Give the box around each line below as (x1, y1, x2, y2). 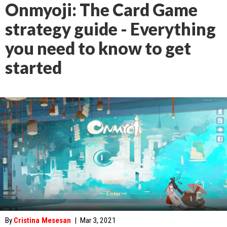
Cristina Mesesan (14, 216, 71, 225)
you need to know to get (5, 38, 191, 58)
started (5, 57, 62, 78)
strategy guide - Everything (5, 19, 216, 39)
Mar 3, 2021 (80, 216, 116, 225)
